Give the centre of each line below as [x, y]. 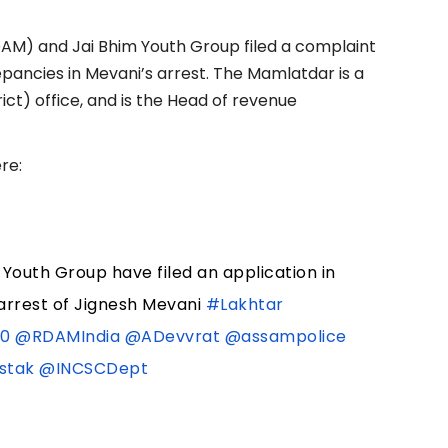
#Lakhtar [244, 304]
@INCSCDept [94, 368]
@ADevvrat [172, 336]
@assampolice [285, 336]
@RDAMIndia [68, 336]
